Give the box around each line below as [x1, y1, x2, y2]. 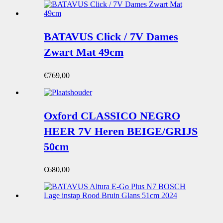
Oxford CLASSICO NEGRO [44, 110, 180, 122]
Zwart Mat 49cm [44, 46, 123, 59]
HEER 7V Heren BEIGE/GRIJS [44, 125, 198, 138]
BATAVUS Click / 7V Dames [44, 30, 178, 43]
